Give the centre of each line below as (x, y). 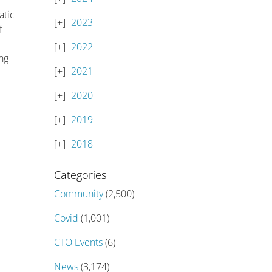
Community (79, 194)
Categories (80, 175)
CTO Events (79, 242)
